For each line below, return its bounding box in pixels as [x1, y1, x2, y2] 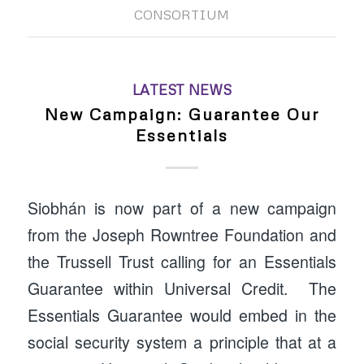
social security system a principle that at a [27, 331, 337, 354]
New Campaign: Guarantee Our [44, 103, 319, 123]
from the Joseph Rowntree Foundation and [27, 223, 337, 247]
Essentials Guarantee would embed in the [27, 304, 337, 327]
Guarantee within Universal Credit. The [27, 277, 337, 301]
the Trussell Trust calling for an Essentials [27, 250, 337, 274]
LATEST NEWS [132, 80, 232, 98]
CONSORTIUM [134, 6, 230, 23]
